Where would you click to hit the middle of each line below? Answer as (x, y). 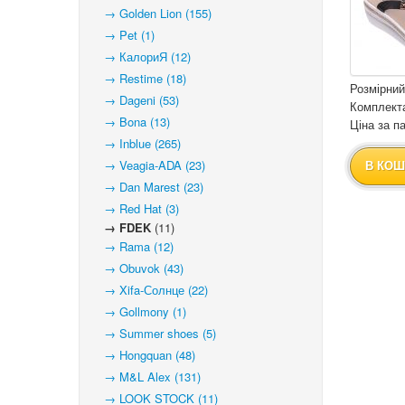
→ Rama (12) (133, 246)
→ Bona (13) (132, 122)
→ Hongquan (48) (144, 355)
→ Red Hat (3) (136, 208)
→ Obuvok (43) (138, 268)
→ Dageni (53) (136, 100)
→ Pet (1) (124, 35)
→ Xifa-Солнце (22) (151, 290)
